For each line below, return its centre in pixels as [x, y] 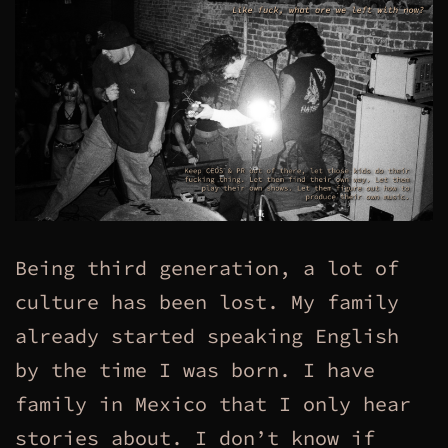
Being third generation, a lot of [207, 267]
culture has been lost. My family [207, 301]
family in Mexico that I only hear [213, 403]
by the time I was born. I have [195, 369]
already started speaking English [207, 335]
